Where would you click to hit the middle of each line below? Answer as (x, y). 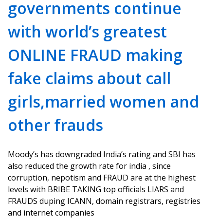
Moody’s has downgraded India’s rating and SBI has (102, 154)
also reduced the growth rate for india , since (89, 166)
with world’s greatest (87, 31)
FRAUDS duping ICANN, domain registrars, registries (104, 201)
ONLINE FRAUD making (95, 55)
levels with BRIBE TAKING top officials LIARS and (96, 189)
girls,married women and (103, 101)
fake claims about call (89, 78)
